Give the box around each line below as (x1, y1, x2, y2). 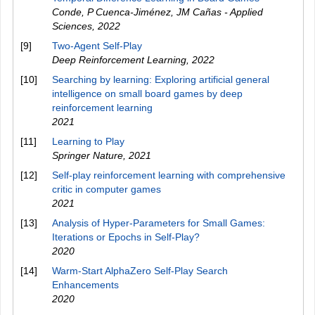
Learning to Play (52, 136, 124, 147)
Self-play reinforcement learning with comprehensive (52, 169, 285, 181)
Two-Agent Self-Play (52, 40, 142, 51)
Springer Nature (52, 150, 123, 161)
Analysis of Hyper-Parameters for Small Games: (52, 217, 265, 229)
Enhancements (52, 279, 119, 290)
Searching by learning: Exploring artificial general (52, 74, 269, 85)
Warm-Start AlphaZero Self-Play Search (52, 265, 228, 276)
